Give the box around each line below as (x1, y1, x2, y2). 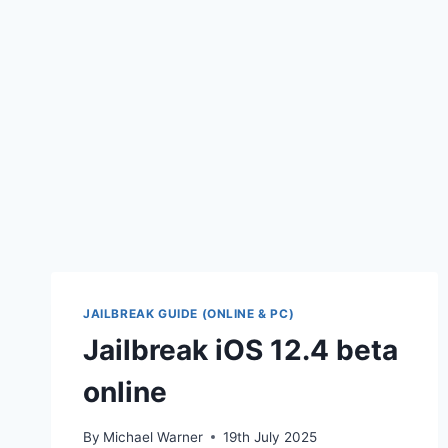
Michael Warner (103, 428, 204, 445)
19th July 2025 (223, 428, 318, 445)
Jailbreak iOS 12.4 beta (83, 332, 398, 367)
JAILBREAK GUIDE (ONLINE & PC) (83, 306, 295, 321)
